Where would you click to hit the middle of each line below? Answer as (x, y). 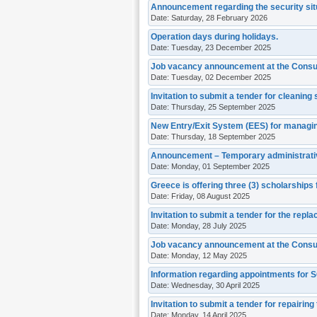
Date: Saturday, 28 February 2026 (209, 17)
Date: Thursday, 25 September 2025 (213, 106)
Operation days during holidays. (214, 36)
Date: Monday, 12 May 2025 (199, 255)
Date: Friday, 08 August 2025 (200, 196)
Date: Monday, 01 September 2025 (210, 166)
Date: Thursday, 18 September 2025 (213, 136)
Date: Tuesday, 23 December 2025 (211, 47)
